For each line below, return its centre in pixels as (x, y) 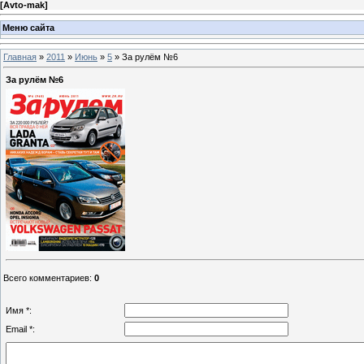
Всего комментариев (46, 277)
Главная (20, 57)
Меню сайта (28, 27)
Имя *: (19, 310)
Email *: (20, 329)
